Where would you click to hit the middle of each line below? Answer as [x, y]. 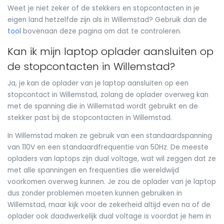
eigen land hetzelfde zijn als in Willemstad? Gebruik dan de [107, 20]
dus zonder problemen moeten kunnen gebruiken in [95, 193]
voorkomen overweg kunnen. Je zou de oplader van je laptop [112, 182]
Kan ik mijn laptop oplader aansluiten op [110, 51]
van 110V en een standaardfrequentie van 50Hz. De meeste [108, 147]
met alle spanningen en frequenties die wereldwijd [93, 170]
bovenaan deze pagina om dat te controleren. [101, 31]
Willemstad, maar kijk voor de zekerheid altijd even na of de [109, 205]
